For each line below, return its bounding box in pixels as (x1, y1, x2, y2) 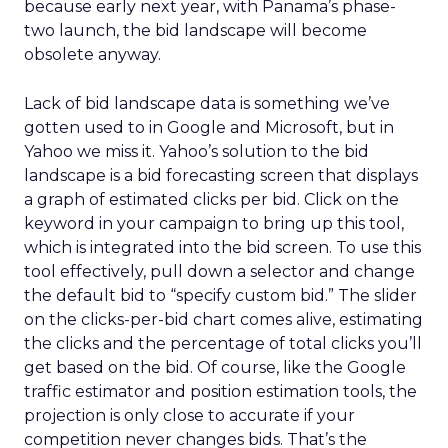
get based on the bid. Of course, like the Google (24, 358, 406, 377)
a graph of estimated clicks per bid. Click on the (24, 190, 399, 209)
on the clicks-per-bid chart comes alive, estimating (24, 310, 423, 329)
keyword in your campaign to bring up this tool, (24, 214, 404, 233)
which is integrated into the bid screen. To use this (24, 238, 421, 257)
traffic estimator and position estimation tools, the (24, 382, 417, 401)
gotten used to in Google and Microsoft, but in (24, 118, 394, 137)
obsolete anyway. (24, 45, 161, 64)
